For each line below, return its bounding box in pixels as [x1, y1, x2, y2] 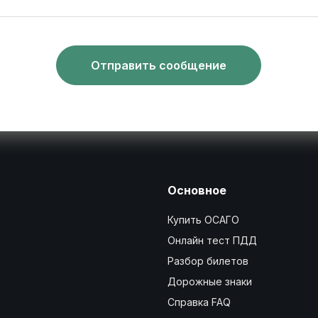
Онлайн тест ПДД [167, 234, 257, 246]
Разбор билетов [167, 255, 248, 267]
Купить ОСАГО [167, 214, 239, 226]
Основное [167, 183, 226, 197]
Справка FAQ [167, 296, 231, 308]
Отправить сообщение [91, 57, 227, 72]
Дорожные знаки [167, 275, 252, 287]
